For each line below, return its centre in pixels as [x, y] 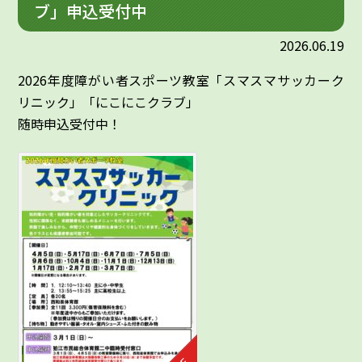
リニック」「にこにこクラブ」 [109, 102]
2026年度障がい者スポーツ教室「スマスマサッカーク [181, 80]
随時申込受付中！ [70, 124]
